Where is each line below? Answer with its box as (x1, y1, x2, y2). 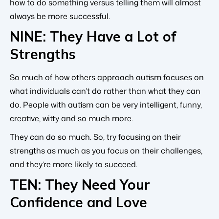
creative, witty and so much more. (10, 113, 133, 124)
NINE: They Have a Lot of (10, 28, 176, 45)
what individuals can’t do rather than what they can (10, 86, 200, 97)
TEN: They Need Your (10, 176, 150, 194)
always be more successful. (10, 11, 110, 22)
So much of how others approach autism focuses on (10, 72, 204, 83)
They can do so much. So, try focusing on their (10, 131, 181, 143)
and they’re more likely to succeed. (10, 159, 137, 170)
